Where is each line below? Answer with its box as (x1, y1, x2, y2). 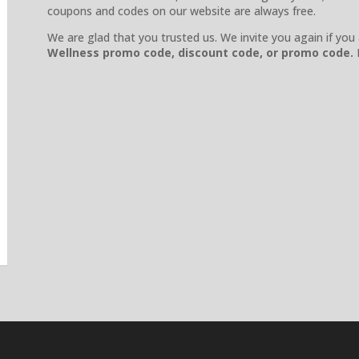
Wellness (47, 45, 99, 61)
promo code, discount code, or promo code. (99, 45, 353, 61)
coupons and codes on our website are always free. (47, 3, 316, 19)
